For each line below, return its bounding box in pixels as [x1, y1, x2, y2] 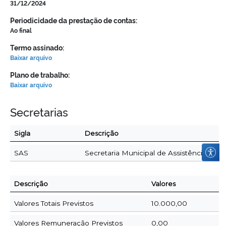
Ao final [10, 25, 32, 34]
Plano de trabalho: [10, 69, 70, 80]
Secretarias [10, 103, 68, 119]
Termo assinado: [10, 42, 64, 52]
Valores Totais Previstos [14, 199, 93, 207]
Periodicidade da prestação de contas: [10, 15, 137, 25]
